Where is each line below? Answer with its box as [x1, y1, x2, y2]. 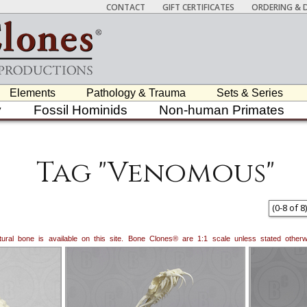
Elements [10, 87, 56, 99]
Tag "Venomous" [36, 154, 275, 192]
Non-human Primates [159, 103, 285, 117]
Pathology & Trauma [86, 87, 186, 99]
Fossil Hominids [33, 103, 127, 117]
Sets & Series [216, 87, 283, 99]
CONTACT [106, 1, 145, 13]
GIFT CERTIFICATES [162, 1, 234, 13]
